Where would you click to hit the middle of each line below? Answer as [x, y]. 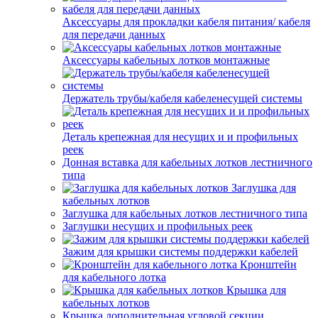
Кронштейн [268, 264]
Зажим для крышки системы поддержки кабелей [180, 252]
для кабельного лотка [114, 277]
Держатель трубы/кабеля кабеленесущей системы [182, 98]
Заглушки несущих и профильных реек [158, 226]
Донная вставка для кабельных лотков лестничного [187, 162]
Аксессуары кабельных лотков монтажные [166, 60]
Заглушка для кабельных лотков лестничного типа [185, 213]
